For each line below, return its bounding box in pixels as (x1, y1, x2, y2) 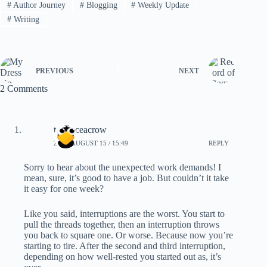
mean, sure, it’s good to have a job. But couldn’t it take (24, 173, 229, 184)
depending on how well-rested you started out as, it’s (24, 252, 221, 262)
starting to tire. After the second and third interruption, (24, 241, 225, 252)
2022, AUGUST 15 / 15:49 (54, 139, 128, 147)
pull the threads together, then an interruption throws (24, 219, 219, 230)
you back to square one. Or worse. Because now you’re (24, 230, 233, 241)
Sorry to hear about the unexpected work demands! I (24, 162, 221, 173)
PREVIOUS (36, 66, 73, 75)
